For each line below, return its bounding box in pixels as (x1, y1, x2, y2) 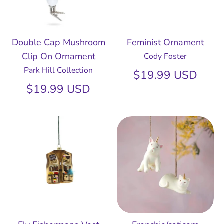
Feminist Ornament (127, 36, 204, 49)
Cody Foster (144, 51, 187, 62)
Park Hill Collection (24, 65, 93, 76)
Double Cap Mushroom (11, 36, 105, 49)
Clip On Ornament (21, 50, 95, 63)
